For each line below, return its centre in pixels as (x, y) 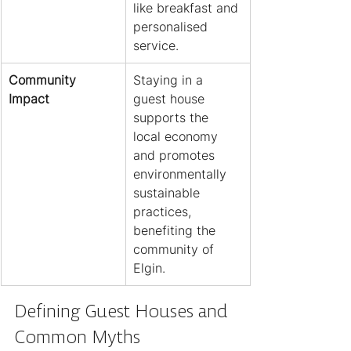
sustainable (168, 193)
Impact (29, 99)
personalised (172, 27)
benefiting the (176, 231)
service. (156, 46)
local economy (177, 137)
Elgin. (149, 268)
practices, (164, 212)
